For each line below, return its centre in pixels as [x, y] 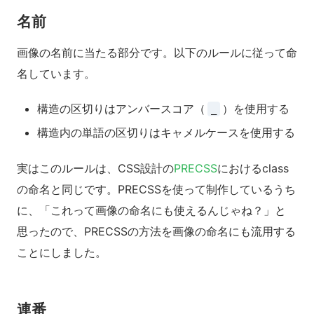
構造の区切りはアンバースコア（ [121, 109]
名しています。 [56, 73]
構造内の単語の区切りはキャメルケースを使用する [166, 132]
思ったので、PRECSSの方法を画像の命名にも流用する [156, 232]
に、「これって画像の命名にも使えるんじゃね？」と [151, 211]
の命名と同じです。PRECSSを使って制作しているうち [156, 190]
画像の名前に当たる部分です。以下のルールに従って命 [157, 52]
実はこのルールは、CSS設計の [95, 169]
